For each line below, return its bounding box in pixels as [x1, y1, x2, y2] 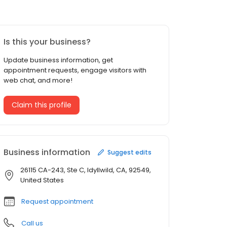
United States [20, 175, 64, 185]
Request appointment [21, 197, 93, 207]
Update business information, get [4, 55, 113, 65]
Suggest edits [107, 147, 152, 157]
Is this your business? [4, 36, 91, 48]
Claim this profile [12, 100, 71, 110]
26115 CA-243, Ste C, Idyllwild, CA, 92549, [20, 165, 151, 175]
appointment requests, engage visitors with [4, 65, 146, 75]
